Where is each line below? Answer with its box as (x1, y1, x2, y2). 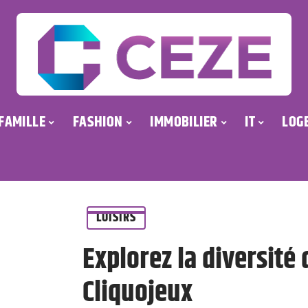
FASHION (72, 110, 123, 134)
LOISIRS (96, 208, 136, 228)
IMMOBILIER (150, 110, 218, 134)
